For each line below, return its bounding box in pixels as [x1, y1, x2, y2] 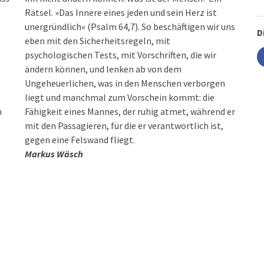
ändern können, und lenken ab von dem [25, 63, 182, 75]
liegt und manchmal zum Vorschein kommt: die [25, 91, 215, 103]
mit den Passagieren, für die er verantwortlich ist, [25, 120, 224, 131]
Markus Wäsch [25, 148, 84, 160]
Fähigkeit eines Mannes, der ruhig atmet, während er [25, 105, 236, 117]
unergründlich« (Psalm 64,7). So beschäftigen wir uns [25, 21, 236, 32]
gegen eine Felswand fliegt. [25, 134, 136, 146]
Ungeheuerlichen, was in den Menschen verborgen [25, 77, 226, 89]
